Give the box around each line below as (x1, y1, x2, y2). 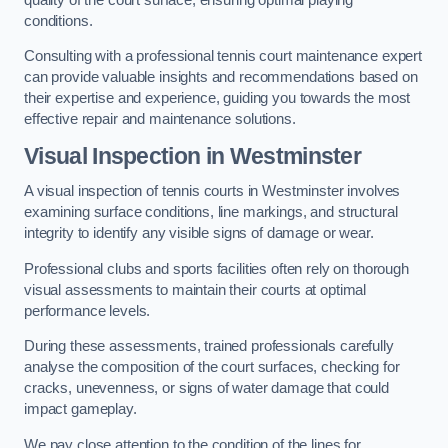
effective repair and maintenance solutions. (24, 111, 296, 128)
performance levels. (24, 302, 151, 319)
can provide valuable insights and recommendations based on (24, 69, 418, 86)
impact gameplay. (24, 401, 141, 418)
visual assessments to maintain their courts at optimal (24, 281, 367, 298)
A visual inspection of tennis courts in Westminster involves (24, 183, 401, 200)
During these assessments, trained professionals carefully (24, 338, 394, 355)
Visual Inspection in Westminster (24, 142, 362, 169)
